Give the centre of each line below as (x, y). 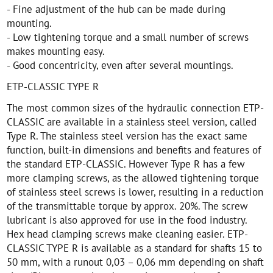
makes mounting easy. (56, 51)
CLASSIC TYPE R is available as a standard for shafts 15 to (135, 248)
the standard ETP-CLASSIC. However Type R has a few (126, 164)
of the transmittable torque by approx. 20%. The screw (128, 206)
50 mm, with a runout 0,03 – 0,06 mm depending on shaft (136, 262)
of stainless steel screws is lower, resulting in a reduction (135, 192)
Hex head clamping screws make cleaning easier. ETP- (128, 234)
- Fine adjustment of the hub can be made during (116, 9)
